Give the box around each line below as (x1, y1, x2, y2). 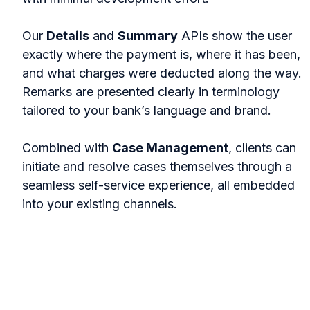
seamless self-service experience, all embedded (22, 177, 295, 192)
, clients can (228, 140, 296, 155)
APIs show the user (178, 28, 292, 43)
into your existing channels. (22, 196, 177, 211)
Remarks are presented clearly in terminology (22, 84, 280, 99)
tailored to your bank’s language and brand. (22, 102, 271, 118)
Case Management (112, 140, 228, 155)
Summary (118, 28, 178, 43)
